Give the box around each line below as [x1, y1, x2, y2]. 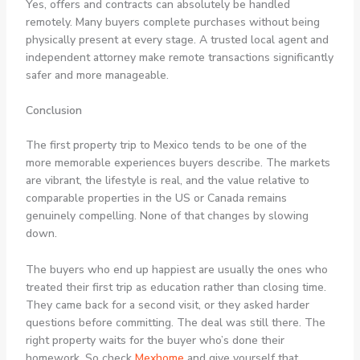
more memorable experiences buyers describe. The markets [25, 155, 330, 171]
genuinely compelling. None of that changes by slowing [25, 208, 309, 224]
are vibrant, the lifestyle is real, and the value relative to [25, 173, 309, 189]
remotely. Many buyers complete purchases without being [25, 14, 320, 30]
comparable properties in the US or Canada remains [25, 190, 287, 207]
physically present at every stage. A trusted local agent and [25, 31, 329, 47]
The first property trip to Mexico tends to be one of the [25, 137, 307, 153]
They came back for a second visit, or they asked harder [25, 297, 309, 313]
